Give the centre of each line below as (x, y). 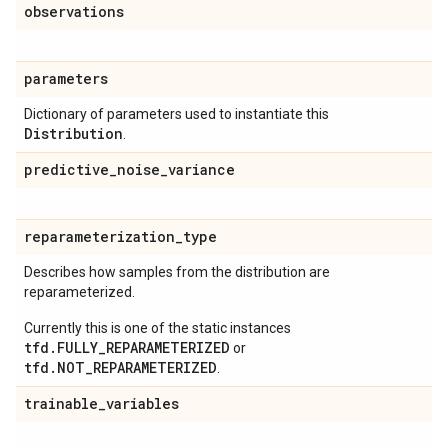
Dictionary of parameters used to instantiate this (176, 114)
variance (201, 169)
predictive (66, 169)
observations (74, 11)
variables (142, 403)
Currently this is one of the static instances (157, 328)
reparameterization (99, 236)
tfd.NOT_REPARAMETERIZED (120, 367)
